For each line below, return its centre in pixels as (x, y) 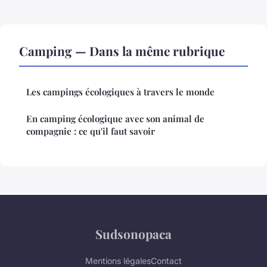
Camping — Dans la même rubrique (122, 50)
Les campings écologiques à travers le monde (120, 91)
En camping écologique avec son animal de (115, 118)
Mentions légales (118, 260)
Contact (166, 260)
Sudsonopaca (133, 233)
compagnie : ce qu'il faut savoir (91, 131)
